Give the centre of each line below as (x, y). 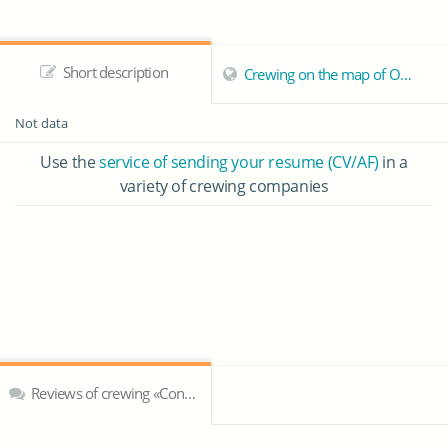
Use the (69, 162)
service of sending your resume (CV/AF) (239, 162)
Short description (114, 72)
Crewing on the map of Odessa (320, 74)
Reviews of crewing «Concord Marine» (106, 393)
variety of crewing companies (224, 186)
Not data (41, 123)
